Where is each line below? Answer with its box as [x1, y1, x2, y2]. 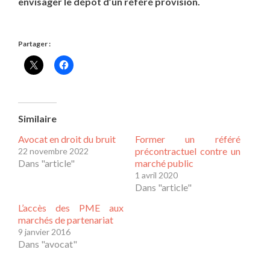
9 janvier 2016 [18, 226, 71, 237]
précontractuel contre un [135, 145, 240, 157]
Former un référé [135, 133, 240, 145]
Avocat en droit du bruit [18, 133, 116, 145]
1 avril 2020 [135, 169, 178, 180]
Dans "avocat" [18, 237, 77, 250]
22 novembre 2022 [18, 145, 89, 156]
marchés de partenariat [18, 213, 113, 225]
